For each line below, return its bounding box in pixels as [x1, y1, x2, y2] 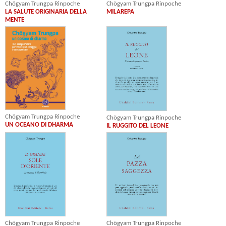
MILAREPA [106, 9, 135, 16]
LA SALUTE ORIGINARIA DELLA [5, 9, 87, 16]
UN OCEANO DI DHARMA [5, 121, 73, 128]
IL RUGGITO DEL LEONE [106, 122, 169, 129]
